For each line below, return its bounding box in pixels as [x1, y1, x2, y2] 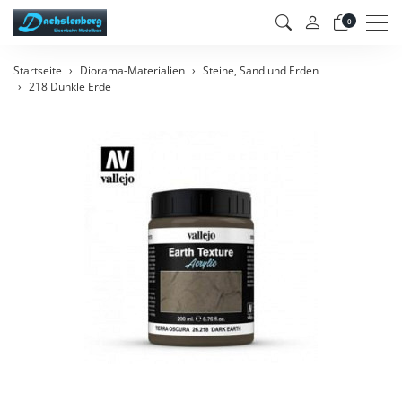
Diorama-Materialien [80, 63, 185, 78]
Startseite [13, 63, 62, 78]
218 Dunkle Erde [29, 79, 111, 94]
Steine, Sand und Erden [203, 63, 319, 78]
